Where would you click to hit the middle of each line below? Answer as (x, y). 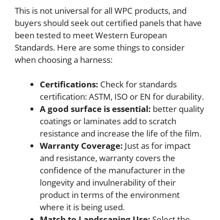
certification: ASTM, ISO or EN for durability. (122, 97)
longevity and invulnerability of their (108, 183)
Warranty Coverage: (81, 146)
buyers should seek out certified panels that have (108, 23)
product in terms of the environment (110, 195)
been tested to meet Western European (91, 35)
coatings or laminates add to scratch (108, 121)
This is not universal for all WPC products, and (101, 10)
